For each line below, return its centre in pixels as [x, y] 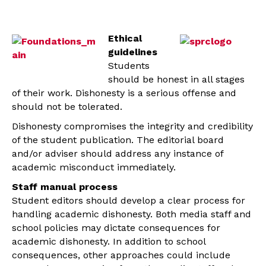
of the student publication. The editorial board [118, 140]
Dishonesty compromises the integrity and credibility [132, 126]
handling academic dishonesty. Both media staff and [132, 214]
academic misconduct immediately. [94, 167]
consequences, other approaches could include [121, 255]
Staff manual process [65, 187]
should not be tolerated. [67, 107]
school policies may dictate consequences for [116, 228]
